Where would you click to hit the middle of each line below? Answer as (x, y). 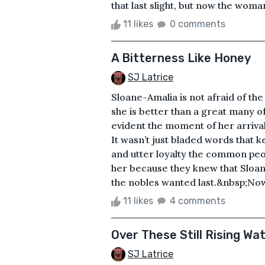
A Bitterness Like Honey (181, 58)
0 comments (198, 24)
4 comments (198, 201)
